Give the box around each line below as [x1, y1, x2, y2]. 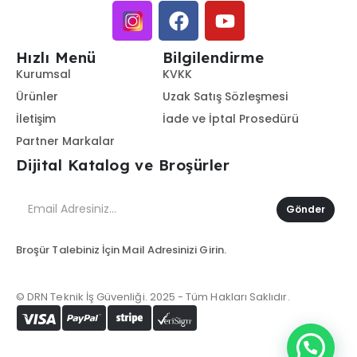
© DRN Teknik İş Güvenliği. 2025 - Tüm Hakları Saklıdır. [16, 288, 290, 304]
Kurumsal [16, 65, 71, 82]
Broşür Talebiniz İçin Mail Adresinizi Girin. [16, 241, 226, 257]
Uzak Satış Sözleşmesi [162, 88, 288, 104]
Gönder [286, 202, 325, 217]
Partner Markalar [16, 132, 115, 149]
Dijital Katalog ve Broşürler [16, 155, 230, 175]
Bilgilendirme [162, 48, 265, 68]
